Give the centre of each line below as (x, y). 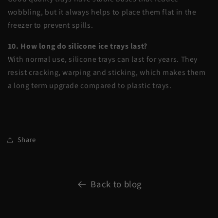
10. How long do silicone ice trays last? (77, 46)
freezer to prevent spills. (51, 26)
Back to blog (117, 184)
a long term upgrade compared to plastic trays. (91, 85)
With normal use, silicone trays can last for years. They (103, 59)
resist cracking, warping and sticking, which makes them (107, 72)
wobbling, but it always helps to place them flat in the (102, 12)
